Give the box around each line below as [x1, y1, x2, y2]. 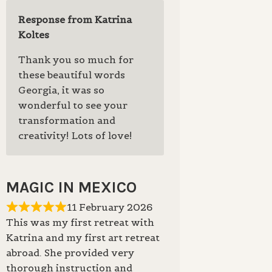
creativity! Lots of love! [18, 129, 132, 141]
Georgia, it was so [18, 83, 104, 96]
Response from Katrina [18, 13, 132, 25]
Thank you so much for [18, 53, 134, 66]
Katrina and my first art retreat [5, 231, 160, 243]
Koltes [18, 28, 49, 41]
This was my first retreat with [5, 216, 154, 228]
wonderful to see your [18, 98, 127, 111]
